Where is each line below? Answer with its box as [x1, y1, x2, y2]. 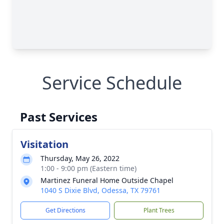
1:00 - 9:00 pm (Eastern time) [40, 163, 136, 173]
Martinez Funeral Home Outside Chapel [40, 175, 173, 185]
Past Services [20, 108, 97, 125]
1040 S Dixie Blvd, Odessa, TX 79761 [40, 185, 160, 195]
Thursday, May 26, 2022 [40, 153, 119, 163]
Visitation [20, 137, 68, 151]
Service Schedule [42, 70, 182, 95]
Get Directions [45, 206, 85, 214]
